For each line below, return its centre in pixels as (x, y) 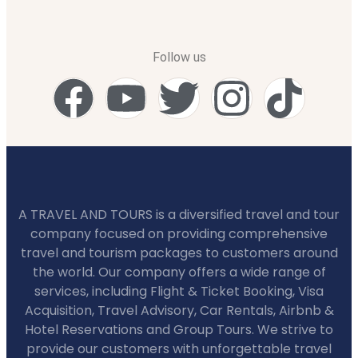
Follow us (179, 57)
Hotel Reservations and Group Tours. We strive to (179, 329)
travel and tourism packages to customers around (179, 253)
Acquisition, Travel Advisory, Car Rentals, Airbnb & (179, 310)
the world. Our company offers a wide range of (179, 272)
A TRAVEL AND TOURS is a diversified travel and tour (179, 214)
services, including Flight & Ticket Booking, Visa (179, 291)
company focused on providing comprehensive (179, 233)
